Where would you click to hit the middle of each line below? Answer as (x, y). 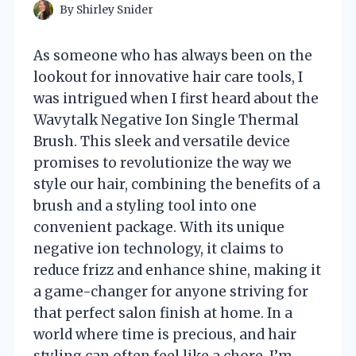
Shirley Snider (115, 10)
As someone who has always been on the (173, 55)
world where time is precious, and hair (165, 334)
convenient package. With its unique (159, 227)
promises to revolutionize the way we (163, 163)
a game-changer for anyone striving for (171, 291)
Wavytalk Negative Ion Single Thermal (166, 120)
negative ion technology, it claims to (159, 248)
